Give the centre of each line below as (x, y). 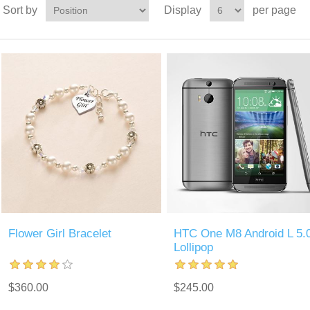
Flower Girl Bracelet (60, 234)
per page (274, 10)
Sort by (20, 10)
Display (182, 10)
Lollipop (193, 248)
